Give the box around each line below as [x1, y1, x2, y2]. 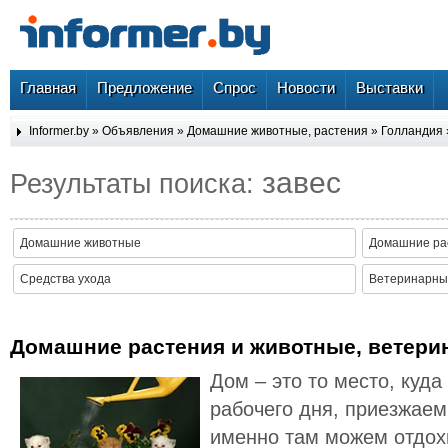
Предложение [97, 79, 192, 96]
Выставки [356, 79, 423, 96]
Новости [277, 79, 335, 96]
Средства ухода [20, 272, 111, 287]
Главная [20, 79, 76, 96]
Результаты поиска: [10, 167, 262, 199]
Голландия [381, 124, 443, 138]
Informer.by [29, 124, 89, 138]
